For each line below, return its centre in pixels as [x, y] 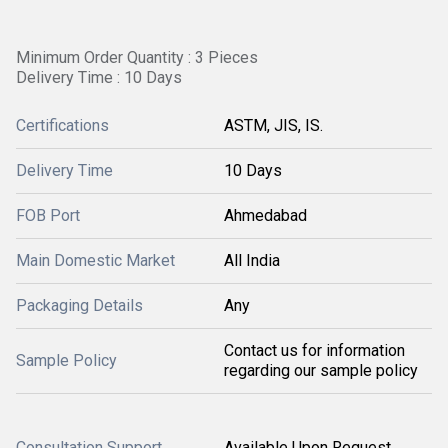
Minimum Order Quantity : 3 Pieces [137, 57]
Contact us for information [314, 350]
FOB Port [48, 215]
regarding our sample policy [321, 370]
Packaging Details [79, 305]
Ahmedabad [265, 215]
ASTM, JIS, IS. [273, 125]
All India [252, 260]
